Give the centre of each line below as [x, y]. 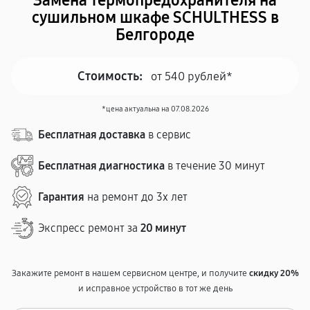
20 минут [163, 228]
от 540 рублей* [192, 76]
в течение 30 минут [215, 166]
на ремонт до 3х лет [136, 197]
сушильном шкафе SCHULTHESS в [155, 18]
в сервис [168, 135]
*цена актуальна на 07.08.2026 [155, 109]
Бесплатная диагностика [101, 166]
